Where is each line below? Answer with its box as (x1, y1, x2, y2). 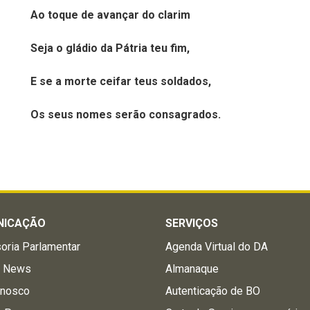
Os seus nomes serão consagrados (30, 108, 218, 121)
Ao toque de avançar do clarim (30, 8, 190, 21)
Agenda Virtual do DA (165, 240, 268, 253)
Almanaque (165, 262, 219, 275)
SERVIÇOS (165, 217, 219, 230)
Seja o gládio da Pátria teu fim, (30, 42, 190, 55)
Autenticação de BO (165, 284, 261, 298)
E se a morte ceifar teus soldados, (30, 75, 211, 88)
